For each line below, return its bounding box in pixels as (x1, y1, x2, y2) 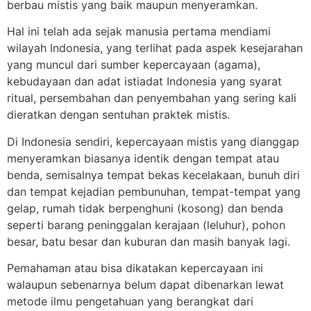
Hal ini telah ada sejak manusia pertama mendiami (7, 24, 271, 39)
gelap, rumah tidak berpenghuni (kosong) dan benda (7, 201, 283, 215)
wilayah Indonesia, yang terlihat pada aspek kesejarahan (7, 41, 303, 56)
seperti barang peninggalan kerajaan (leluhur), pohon (7, 217, 285, 232)
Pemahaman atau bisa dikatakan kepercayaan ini (7, 260, 263, 275)
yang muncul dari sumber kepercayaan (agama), (7, 58, 260, 72)
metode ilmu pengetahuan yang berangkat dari (7, 294, 253, 308)
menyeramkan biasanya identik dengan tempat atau (7, 151, 279, 165)
